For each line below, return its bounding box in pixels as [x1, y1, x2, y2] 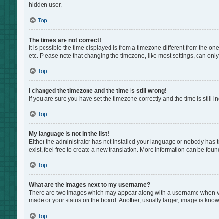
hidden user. [28, 1, 62, 8]
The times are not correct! [28, 37, 101, 44]
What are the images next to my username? [28, 181, 150, 188]
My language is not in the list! [28, 131, 109, 137]
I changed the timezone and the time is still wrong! [28, 88, 167, 94]
